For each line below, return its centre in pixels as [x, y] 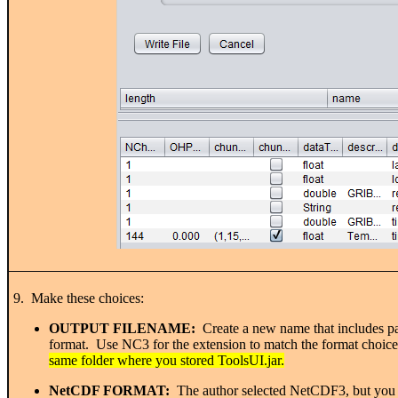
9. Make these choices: [79, 298]
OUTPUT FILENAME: [122, 328]
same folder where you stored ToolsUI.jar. [167, 360]
